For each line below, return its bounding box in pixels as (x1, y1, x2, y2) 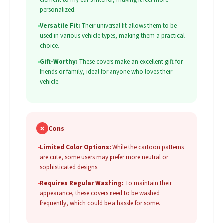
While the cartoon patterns (111, 143, 184, 152)
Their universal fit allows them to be (80, 21, 177, 30)
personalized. (40, 5, 76, 14)
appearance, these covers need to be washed (40, 189, 160, 198)
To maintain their (124, 179, 172, 188)
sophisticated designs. (40, 163, 99, 172)
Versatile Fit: (40, 21, 80, 30)
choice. (40, 41, 59, 50)
